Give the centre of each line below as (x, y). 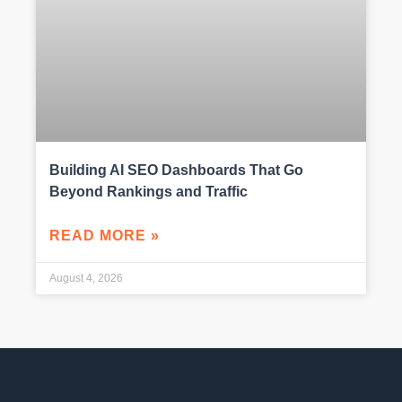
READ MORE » (105, 235)
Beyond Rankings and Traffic (149, 191)
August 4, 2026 (86, 278)
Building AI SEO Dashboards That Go (176, 170)
